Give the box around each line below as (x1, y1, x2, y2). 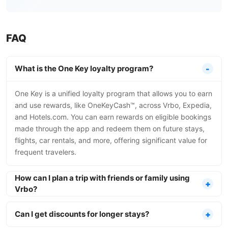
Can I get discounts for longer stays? (15, 209, 149, 219)
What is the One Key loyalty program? (15, 64, 153, 73)
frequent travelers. (15, 148, 76, 156)
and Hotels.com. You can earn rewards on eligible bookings (15, 112, 211, 121)
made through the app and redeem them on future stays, (15, 124, 205, 133)
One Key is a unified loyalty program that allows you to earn (15, 89, 212, 98)
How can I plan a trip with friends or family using (15, 173, 190, 183)
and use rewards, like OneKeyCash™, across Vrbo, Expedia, (15, 101, 212, 109)
